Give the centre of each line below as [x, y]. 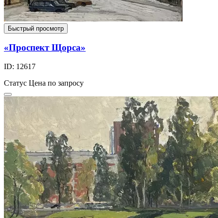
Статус [15, 83]
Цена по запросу [56, 83]
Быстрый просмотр [36, 28]
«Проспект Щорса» [45, 48]
